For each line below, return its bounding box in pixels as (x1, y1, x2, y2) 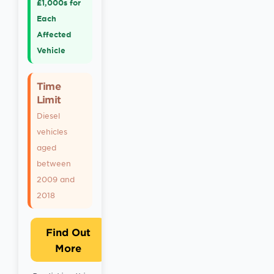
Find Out (45, 226, 91, 238)
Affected (37, 29, 72, 39)
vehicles (37, 127, 67, 136)
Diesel (37, 111, 60, 120)
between (37, 158, 71, 168)
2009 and (37, 174, 75, 184)
